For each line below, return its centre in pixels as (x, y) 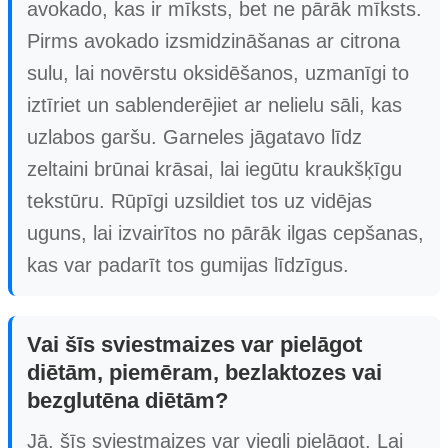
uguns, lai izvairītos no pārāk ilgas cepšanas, (225, 232)
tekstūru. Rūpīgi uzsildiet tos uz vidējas (199, 200)
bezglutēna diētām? (127, 400)
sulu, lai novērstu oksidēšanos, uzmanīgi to (218, 72)
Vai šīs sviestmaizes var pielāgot (194, 344)
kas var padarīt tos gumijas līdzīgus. (188, 264)
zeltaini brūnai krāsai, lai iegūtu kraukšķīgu (214, 168)
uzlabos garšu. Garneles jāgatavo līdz (194, 136)
